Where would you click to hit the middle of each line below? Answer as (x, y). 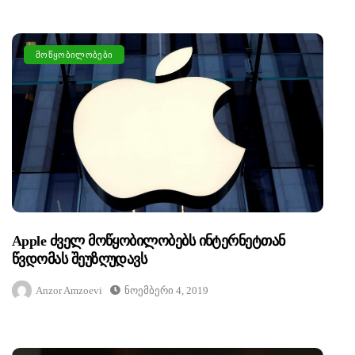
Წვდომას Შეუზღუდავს (80, 260)
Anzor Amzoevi (69, 291)
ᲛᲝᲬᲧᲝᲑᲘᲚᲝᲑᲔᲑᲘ (74, 54)
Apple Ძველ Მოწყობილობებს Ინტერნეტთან (149, 241)
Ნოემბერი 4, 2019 (166, 291)
